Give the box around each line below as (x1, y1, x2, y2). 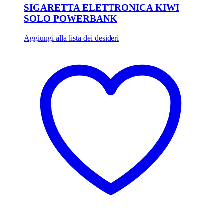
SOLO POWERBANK (24, 13, 117, 24)
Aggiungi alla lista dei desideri (24, 34, 119, 43)
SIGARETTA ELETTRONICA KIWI (24, 2, 179, 13)
